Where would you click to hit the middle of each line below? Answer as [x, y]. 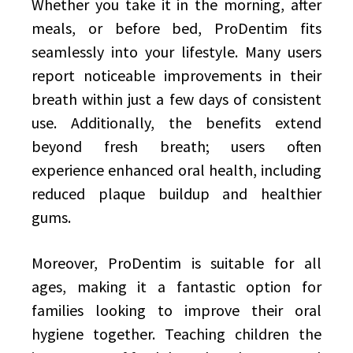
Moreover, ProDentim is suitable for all [176, 263]
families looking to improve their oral [176, 310]
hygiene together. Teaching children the [176, 334]
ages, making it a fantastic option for [176, 286]
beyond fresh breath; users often [176, 146]
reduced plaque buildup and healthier [176, 193]
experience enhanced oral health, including [176, 170]
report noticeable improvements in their [176, 75]
